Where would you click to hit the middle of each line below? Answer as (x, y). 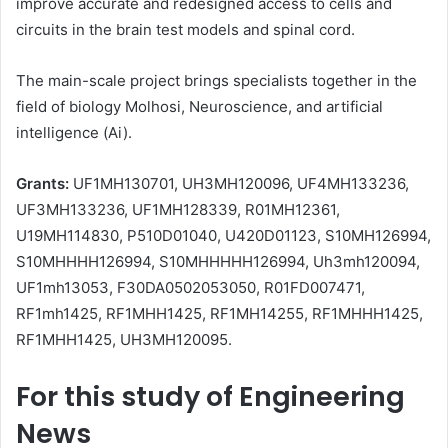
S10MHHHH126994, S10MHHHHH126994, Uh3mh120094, (218, 261)
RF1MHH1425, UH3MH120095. (124, 339)
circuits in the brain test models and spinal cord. (185, 29)
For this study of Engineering (210, 396)
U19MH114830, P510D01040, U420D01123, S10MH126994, (223, 235)
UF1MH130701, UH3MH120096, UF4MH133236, (239, 183)
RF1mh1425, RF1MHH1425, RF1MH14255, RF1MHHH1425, (219, 313)
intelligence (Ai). (74, 132)
